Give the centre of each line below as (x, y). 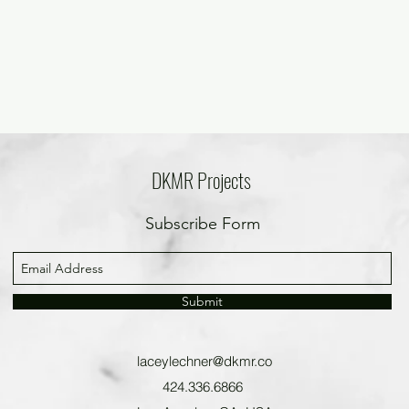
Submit (202, 301)
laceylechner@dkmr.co (204, 361)
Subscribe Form (202, 224)
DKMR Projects (201, 180)
